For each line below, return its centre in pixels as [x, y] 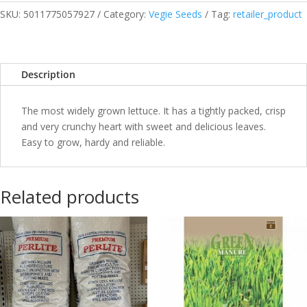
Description [48, 74]
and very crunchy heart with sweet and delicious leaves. [144, 126]
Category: [126, 14]
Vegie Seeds [175, 14]
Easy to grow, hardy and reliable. [93, 142]
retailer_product [268, 14]
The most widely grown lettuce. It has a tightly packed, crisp [153, 111]
